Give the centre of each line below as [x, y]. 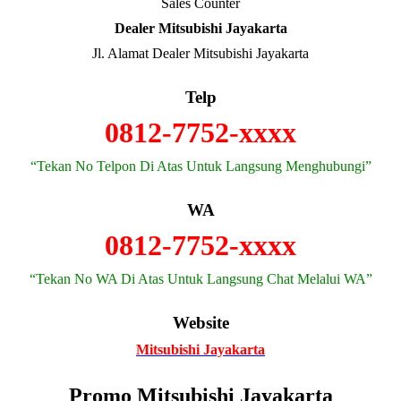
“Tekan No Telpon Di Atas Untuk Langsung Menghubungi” [200, 166]
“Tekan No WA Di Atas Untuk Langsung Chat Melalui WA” [200, 279]
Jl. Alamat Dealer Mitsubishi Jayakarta [200, 53]
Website [200, 323]
